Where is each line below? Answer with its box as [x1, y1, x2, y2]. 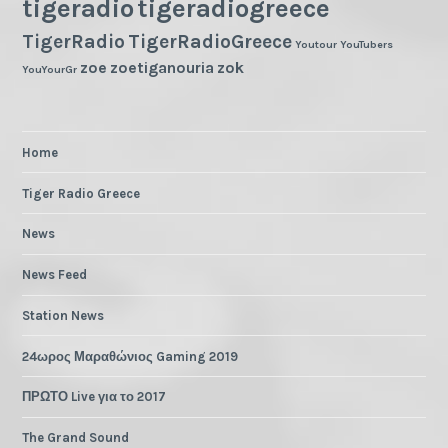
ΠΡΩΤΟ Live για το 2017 [22, 389, 167, 405]
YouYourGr [22, 63, 78, 77]
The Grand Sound [22, 430, 130, 446]
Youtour [295, 38, 338, 52]
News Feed [22, 267, 88, 283]
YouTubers [340, 38, 394, 52]
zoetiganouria [110, 58, 215, 78]
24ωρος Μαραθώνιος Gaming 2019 [22, 348, 239, 364]
